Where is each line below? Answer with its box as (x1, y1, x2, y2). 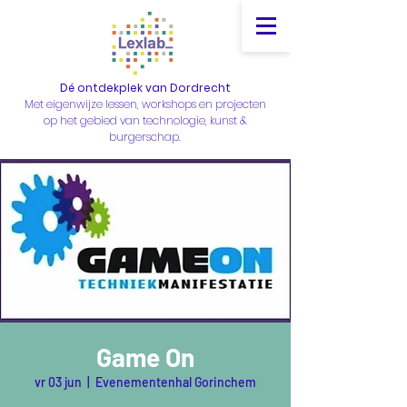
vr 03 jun (35, 374, 82, 390)
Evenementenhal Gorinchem (95, 374, 256, 390)
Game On (96, 342, 194, 372)
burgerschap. (109, 129, 181, 144)
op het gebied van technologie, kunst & (43, 113, 247, 128)
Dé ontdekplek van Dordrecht (59, 80, 231, 95)
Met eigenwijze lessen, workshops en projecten (24, 96, 266, 112)
